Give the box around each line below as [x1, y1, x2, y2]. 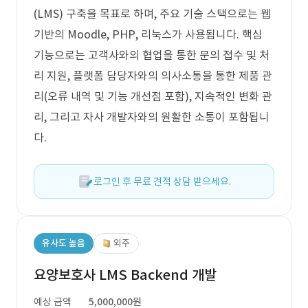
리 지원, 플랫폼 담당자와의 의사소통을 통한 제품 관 [34, 69, 272, 82]
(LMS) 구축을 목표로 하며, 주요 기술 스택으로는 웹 [34, 7, 271, 21]
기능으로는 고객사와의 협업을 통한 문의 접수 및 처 [34, 48, 269, 62]
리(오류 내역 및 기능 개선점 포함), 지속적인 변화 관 [34, 89, 272, 103]
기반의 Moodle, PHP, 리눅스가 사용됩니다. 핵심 [34, 27, 263, 41]
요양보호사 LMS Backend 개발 [34, 266, 217, 284]
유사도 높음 [42, 237, 85, 249]
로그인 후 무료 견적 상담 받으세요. [93, 175, 231, 188]
